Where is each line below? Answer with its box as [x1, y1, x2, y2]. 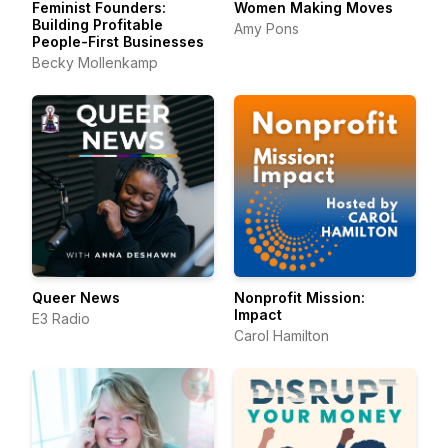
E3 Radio [32, 310, 90, 327]
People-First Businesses [32, 33, 204, 50]
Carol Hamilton [234, 327, 329, 344]
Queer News [32, 289, 120, 306]
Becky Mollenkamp [32, 54, 158, 71]
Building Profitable [32, 16, 163, 33]
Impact [234, 306, 282, 323]
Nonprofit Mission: [234, 289, 365, 306]
